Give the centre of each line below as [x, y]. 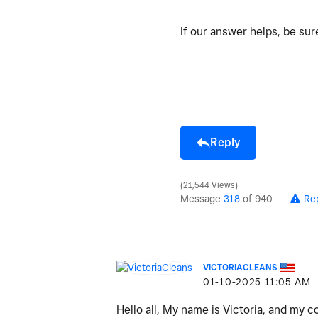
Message [202, 198]
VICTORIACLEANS [240, 267]
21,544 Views [209, 185]
